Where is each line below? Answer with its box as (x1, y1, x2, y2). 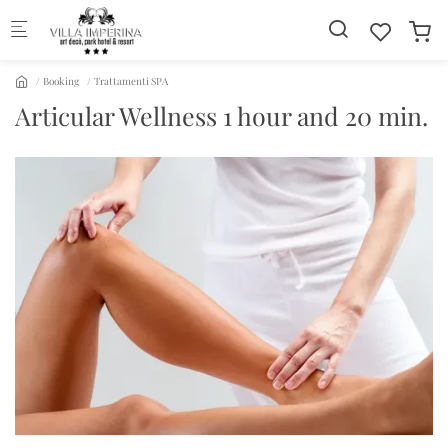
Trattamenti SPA (94, 74, 169, 88)
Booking (43, 74, 80, 88)
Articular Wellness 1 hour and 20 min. (15, 99, 428, 132)
